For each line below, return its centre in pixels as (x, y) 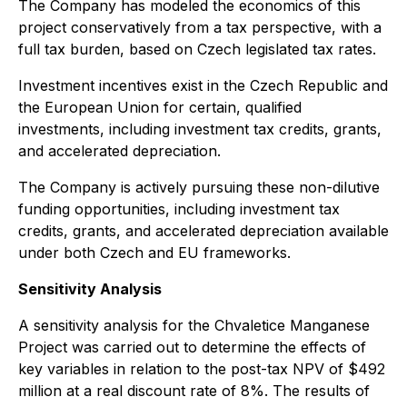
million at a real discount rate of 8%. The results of (194, 391)
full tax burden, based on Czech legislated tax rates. (197, 49)
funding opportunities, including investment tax (179, 209)
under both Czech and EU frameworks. (154, 253)
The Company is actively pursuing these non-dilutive (199, 187)
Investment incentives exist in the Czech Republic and (203, 85)
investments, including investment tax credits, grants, (200, 129)
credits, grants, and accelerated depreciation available (203, 231)
